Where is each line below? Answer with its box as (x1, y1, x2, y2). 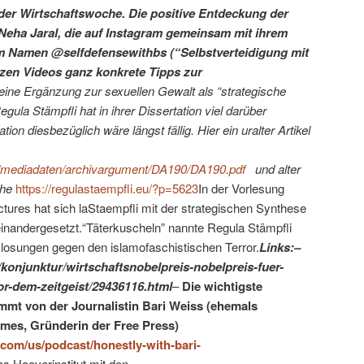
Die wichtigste (182, 276, 262, 295)
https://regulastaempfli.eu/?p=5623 (15, 179, 198, 197)
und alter (249, 159, 301, 177)
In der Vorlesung (198, 179, 284, 197)
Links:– (259, 237, 301, 256)
